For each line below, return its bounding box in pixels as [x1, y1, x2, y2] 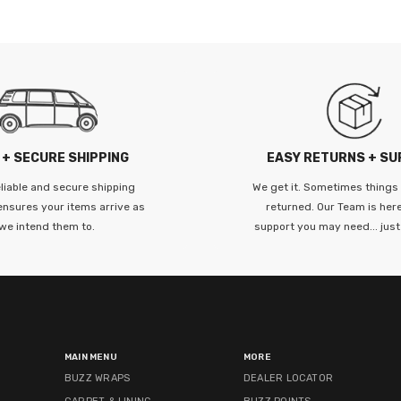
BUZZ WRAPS [64, 371, 131, 384]
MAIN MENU [64, 351, 117, 363]
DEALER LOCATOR [243, 371, 334, 384]
